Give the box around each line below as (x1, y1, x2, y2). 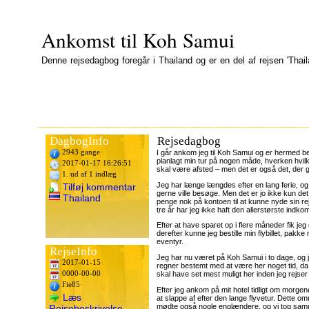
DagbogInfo (50, 134, 109, 148)
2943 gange (60, 148, 100, 156)
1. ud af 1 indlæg (60, 170, 117, 178)
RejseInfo (50, 245, 97, 258)
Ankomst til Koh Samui (41, 26, 235, 53)
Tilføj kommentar (60, 181, 136, 192)
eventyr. (157, 237, 183, 246)
